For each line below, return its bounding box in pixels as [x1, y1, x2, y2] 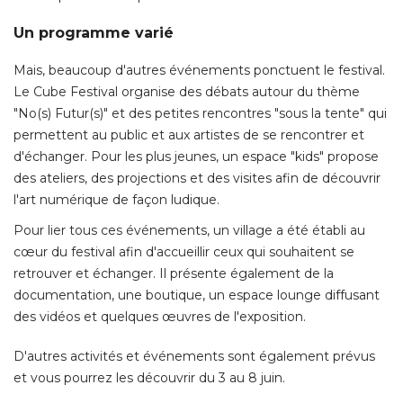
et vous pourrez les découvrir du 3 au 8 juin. [13, 370, 285, 387]
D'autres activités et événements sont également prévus [13, 348, 375, 365]
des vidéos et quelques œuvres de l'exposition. [13, 309, 306, 326]
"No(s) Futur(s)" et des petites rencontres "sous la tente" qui [13, 105, 387, 122]
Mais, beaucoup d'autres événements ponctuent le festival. [13, 62, 385, 79]
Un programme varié [13, 24, 174, 42]
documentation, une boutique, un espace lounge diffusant [13, 287, 380, 304]
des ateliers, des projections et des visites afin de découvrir [13, 170, 381, 187]
